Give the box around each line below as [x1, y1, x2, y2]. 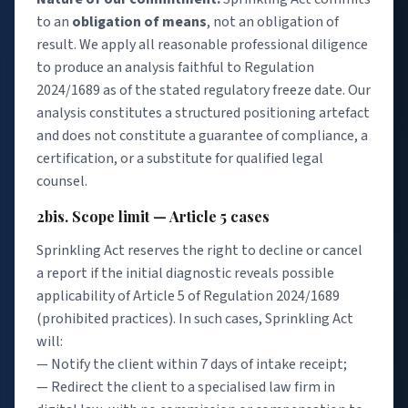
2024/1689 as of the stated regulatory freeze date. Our [36, 79, 371, 100]
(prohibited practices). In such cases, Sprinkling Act [36, 309, 353, 330]
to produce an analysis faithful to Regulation [36, 56, 314, 77]
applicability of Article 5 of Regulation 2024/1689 [36, 286, 340, 307]
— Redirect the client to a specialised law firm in [36, 377, 335, 398]
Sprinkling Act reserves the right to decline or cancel [36, 240, 362, 261]
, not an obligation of [207, 11, 339, 32]
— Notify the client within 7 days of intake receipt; [36, 354, 347, 375]
